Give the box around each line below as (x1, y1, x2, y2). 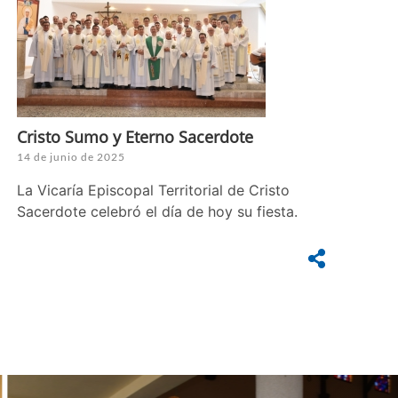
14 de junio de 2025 (16, 150, 125, 164)
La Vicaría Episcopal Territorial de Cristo (16, 181, 290, 200)
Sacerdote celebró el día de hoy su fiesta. (16, 203, 298, 221)
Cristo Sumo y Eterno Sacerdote (16, 126, 253, 148)
